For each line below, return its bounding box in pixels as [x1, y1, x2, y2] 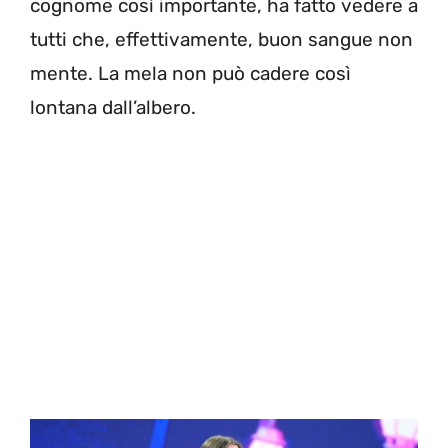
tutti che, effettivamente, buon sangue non [30, 28, 413, 52]
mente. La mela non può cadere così [30, 62, 351, 86]
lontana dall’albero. [30, 96, 196, 120]
